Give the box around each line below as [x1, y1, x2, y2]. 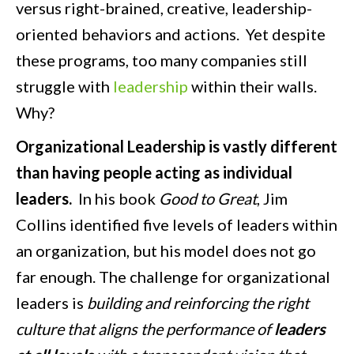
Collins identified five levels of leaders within [16, 215, 337, 235]
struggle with [16, 77, 113, 96]
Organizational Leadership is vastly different [16, 137, 337, 156]
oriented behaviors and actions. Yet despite [16, 24, 326, 44]
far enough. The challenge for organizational [16, 267, 330, 287]
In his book [72, 189, 159, 209]
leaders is [16, 293, 87, 313]
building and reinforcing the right [87, 293, 309, 313]
